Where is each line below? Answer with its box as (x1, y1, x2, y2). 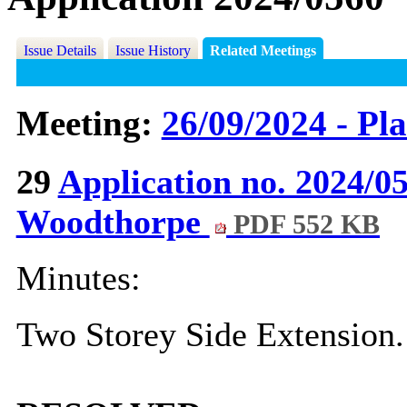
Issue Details (23, 43, 96, 59)
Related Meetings (209, 43, 316, 59)
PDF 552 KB (226, 209, 381, 241)
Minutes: (15, 259, 141, 298)
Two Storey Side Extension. (15, 315, 404, 354)
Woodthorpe (15, 203, 210, 242)
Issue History (114, 43, 191, 59)
